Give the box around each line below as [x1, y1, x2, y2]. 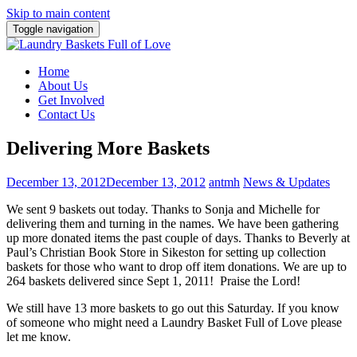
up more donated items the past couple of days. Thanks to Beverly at [6, 230, 350, 245]
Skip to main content [6, 6, 110, 20]
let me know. [6, 329, 71, 343]
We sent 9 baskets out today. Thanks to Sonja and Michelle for [6, 202, 320, 216]
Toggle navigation [13, 23, 93, 35]
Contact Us [38, 108, 95, 121]
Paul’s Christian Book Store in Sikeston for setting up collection [6, 245, 326, 259]
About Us [38, 79, 88, 92]
